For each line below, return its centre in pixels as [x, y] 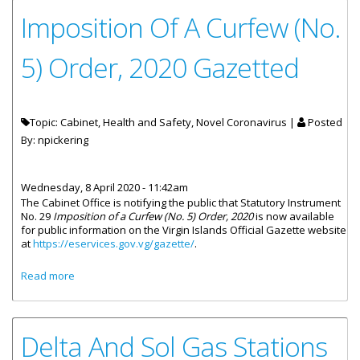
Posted [324, 122]
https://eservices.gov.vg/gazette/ [114, 243]
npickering [63, 140]
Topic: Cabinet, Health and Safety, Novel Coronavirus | [164, 122]
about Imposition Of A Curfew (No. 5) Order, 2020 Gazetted [216, 273]
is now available [295, 216]
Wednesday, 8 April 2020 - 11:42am [104, 187]
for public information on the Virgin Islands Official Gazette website [184, 230]
